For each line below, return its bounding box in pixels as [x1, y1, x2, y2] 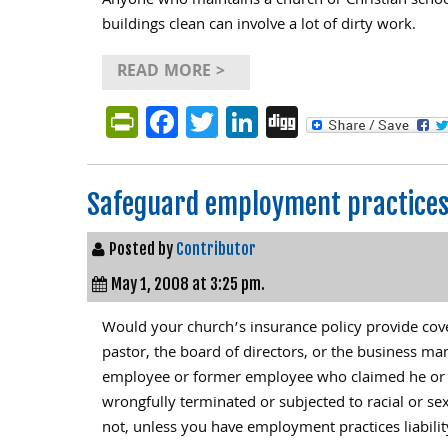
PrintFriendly [138, 96, 316, 147]
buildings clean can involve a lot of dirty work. [102, 13, 416, 39]
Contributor [176, 239, 256, 259]
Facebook [178, 96, 311, 147]
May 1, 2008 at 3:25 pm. [111, 274, 265, 294]
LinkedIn [258, 96, 375, 147]
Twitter [218, 96, 316, 147]
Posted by [109, 239, 176, 259]
